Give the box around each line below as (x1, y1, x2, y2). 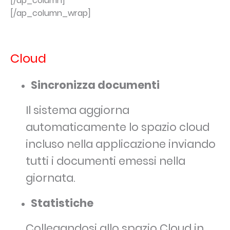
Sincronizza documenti (31, 78, 160, 93)
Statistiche (31, 196, 93, 211)
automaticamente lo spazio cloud (26, 120, 209, 135)
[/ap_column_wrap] (10, 7, 91, 20)
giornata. (26, 170, 75, 186)
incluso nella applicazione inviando (26, 137, 216, 152)
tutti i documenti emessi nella (26, 154, 185, 169)
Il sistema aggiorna (26, 103, 129, 118)
